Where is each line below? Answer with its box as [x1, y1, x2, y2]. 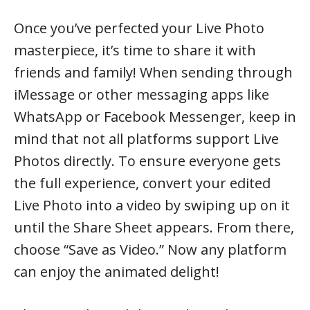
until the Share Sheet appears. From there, [14, 217, 294, 237]
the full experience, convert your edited [14, 173, 271, 192]
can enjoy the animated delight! [14, 262, 219, 281]
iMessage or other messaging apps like [14, 84, 269, 104]
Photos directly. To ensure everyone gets [14, 151, 281, 170]
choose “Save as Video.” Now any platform [14, 239, 286, 259]
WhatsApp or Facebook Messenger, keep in [14, 107, 296, 126]
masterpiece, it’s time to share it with [14, 40, 256, 60]
